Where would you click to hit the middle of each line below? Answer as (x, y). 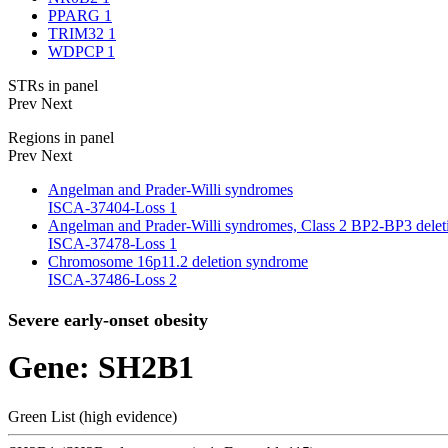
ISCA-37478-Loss (108, 243)
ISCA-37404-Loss (108, 207)
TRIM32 (78, 33)
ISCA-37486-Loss (108, 279)
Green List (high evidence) (92, 416)
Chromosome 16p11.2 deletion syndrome (178, 261)
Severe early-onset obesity (108, 320)
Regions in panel (61, 137)
